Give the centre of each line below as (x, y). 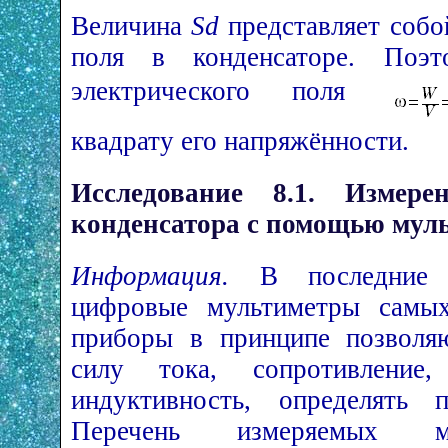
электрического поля (229, 90)
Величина (131, 25)
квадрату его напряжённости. (240, 140)
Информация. (150, 276)
